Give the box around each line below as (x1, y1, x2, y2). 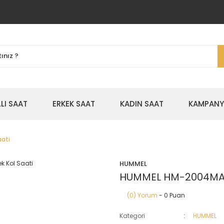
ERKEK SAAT (52, 98, 95, 109)
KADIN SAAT (119, 98, 163, 109)
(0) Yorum (127, 191, 157, 199)
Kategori (119, 211, 145, 220)
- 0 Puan (157, 191, 185, 199)
